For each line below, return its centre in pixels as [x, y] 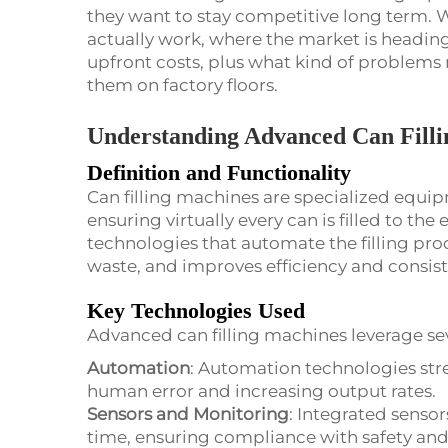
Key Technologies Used [196, 311]
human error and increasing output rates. [261, 391]
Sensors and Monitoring [188, 414]
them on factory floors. [182, 85]
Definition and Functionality [219, 173]
